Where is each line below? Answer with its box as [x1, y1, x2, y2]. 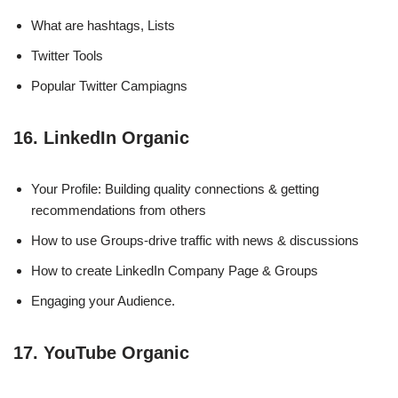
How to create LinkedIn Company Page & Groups [31, 262, 318, 278]
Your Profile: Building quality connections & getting [31, 180, 319, 196]
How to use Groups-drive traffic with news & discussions [31, 232, 359, 248]
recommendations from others [31, 202, 206, 218]
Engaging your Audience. [31, 292, 175, 308]
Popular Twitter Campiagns [31, 77, 187, 93]
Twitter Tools [31, 47, 103, 63]
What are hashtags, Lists [31, 17, 175, 33]
